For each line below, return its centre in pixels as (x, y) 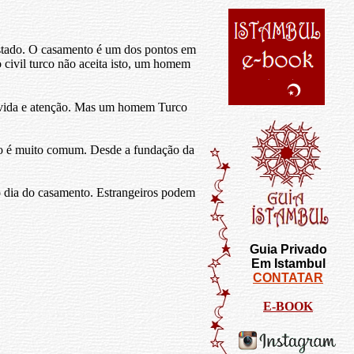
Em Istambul (288, 264)
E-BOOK (288, 306)
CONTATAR (288, 278)
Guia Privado (288, 249)
